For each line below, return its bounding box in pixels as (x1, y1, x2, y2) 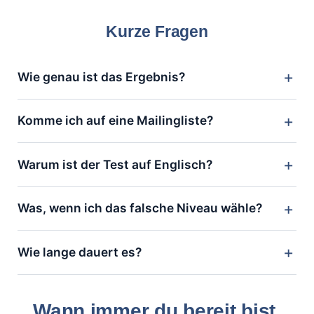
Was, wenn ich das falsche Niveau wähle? (18, 200, 262, 216)
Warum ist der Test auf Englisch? (18, 156, 212, 172)
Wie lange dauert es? (18, 244, 142, 259)
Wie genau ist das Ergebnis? (18, 69, 185, 84)
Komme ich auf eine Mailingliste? (18, 113, 213, 128)
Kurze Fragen (106, 22, 208, 41)
